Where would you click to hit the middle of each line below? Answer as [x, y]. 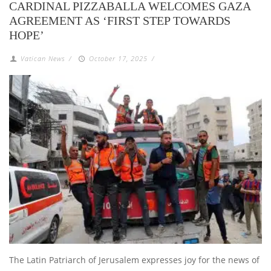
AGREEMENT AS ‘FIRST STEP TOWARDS [120, 21]
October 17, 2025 [118, 59]
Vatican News [43, 59]
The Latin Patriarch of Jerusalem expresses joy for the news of [134, 260]
